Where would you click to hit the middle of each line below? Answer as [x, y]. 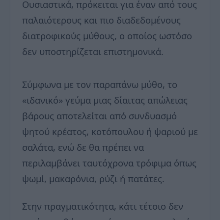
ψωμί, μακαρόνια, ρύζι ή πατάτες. [93, 179]
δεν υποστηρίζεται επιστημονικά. [93, 52]
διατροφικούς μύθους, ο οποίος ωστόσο [107, 36]
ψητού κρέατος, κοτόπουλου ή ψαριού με [110, 132]
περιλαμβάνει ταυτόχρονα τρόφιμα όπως [109, 163]
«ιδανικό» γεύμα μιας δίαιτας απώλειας [105, 100]
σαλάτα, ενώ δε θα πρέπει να [83, 147]
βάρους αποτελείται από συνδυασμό [99, 116]
